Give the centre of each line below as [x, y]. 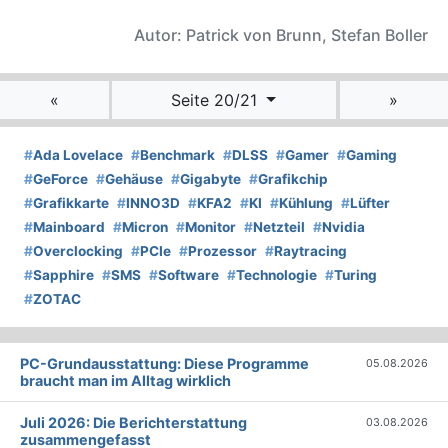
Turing [355, 275]
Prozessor [222, 251]
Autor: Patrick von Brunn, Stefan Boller [281, 35]
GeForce [60, 179]
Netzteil [279, 227]
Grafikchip [293, 179]
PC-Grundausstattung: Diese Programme [164, 364]
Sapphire [63, 275]
